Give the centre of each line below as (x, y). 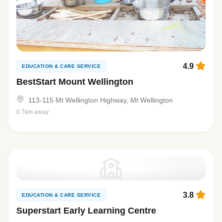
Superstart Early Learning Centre (86, 210)
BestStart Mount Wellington (75, 82)
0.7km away (32, 112)
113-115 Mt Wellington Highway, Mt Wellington (101, 100)
